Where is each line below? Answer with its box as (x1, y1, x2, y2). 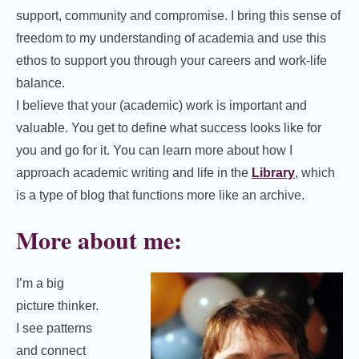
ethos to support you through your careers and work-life (16, 54, 327, 68)
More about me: (16, 222, 182, 258)
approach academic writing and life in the (16, 166, 252, 180)
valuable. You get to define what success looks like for (16, 121, 321, 135)
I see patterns (16, 321, 92, 336)
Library (252, 166, 295, 180)
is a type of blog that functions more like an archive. (16, 188, 305, 203)
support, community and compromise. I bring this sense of (16, 9, 341, 23)
